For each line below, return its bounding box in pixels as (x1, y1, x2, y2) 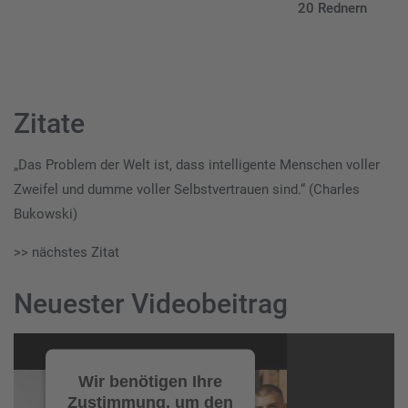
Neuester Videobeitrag (14, 288, 288, 321)
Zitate (14, 107, 85, 140)
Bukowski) (14, 206, 77, 223)
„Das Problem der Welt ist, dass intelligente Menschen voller (14, 157, 380, 174)
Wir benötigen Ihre (78, 372, 222, 391)
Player (13, 361, 50, 378)
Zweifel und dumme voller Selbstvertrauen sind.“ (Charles (14, 181, 360, 199)
